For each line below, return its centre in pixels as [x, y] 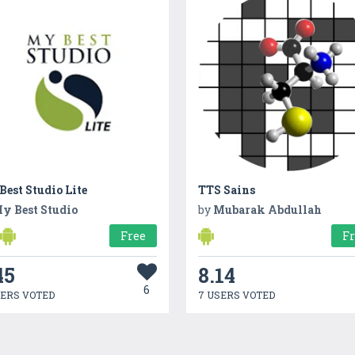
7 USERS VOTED [237, 294]
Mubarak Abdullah [268, 209]
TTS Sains [227, 189]
